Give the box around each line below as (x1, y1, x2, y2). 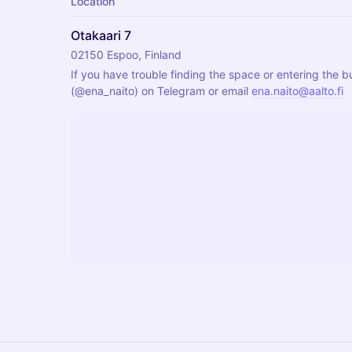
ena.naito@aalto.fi (251, 84, 343, 97)
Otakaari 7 (71, 27, 131, 43)
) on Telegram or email (134, 84, 251, 97)
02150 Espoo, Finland (71, 48, 181, 61)
